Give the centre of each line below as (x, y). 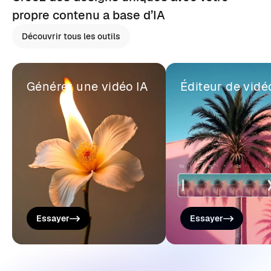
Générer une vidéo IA (87, 87)
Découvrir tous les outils (71, 36)
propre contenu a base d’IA (89, 15)
